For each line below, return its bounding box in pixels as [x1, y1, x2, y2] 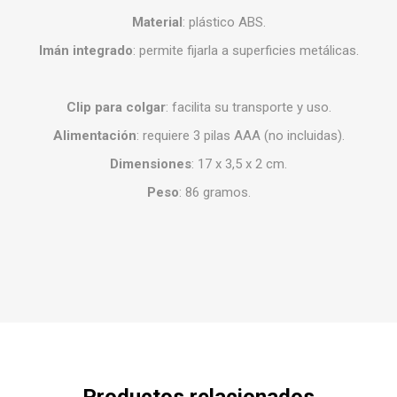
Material [131, 13, 183, 30]
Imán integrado [38, 42, 133, 58]
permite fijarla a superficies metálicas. [138, 42, 359, 58]
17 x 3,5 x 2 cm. [198, 155, 287, 172]
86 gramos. [184, 183, 251, 200]
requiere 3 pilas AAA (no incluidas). [142, 127, 345, 144]
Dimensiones [110, 155, 191, 172]
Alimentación [52, 127, 136, 144]
